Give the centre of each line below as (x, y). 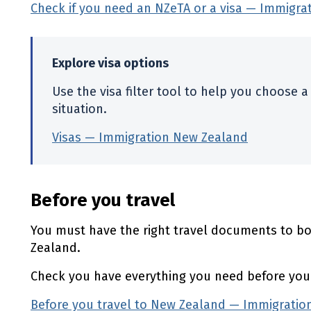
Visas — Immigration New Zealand (150, 137)
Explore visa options (110, 63)
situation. (79, 109)
